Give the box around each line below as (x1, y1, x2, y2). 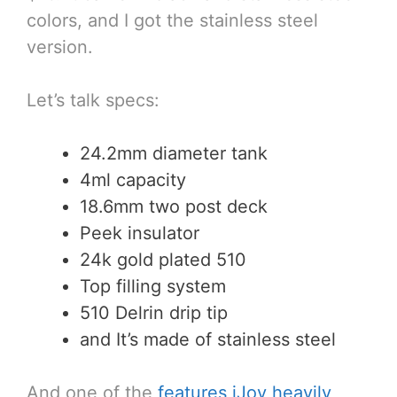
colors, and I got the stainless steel (27, 9, 318, 31)
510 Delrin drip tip (80, 301, 228, 323)
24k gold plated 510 (80, 248, 246, 270)
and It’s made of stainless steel (80, 328, 336, 350)
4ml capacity (80, 168, 186, 191)
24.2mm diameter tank (80, 142, 268, 164)
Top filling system (80, 275, 226, 297)
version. (27, 35, 93, 58)
